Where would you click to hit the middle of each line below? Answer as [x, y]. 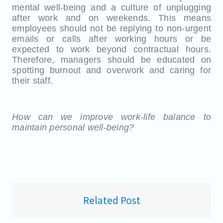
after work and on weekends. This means [111, 18]
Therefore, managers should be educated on [111, 60]
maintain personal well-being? [74, 127]
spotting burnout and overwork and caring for [111, 70]
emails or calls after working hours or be [111, 39]
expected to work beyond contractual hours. [111, 49]
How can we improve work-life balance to [111, 117]
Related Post [111, 200]
